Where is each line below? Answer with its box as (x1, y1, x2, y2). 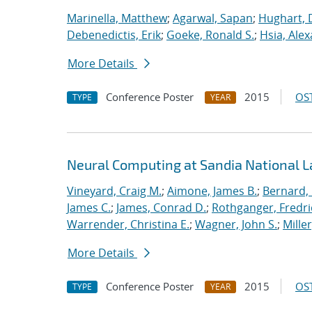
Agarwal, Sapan (173, 10, 253, 26)
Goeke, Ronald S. (166, 27, 254, 42)
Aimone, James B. (167, 183, 257, 198)
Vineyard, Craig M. (67, 183, 162, 198)
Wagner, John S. (195, 217, 277, 232)
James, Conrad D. (116, 200, 206, 215)
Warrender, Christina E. (67, 217, 189, 232)
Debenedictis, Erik (67, 27, 161, 42)
